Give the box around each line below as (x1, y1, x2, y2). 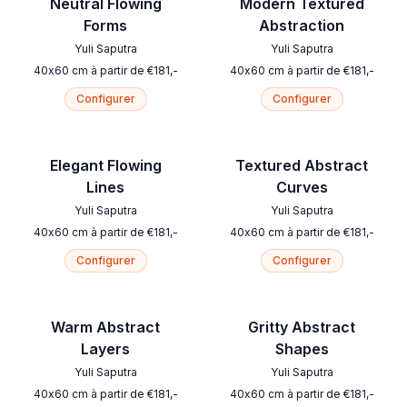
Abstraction (259, 16, 344, 35)
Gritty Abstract (248, 318, 355, 337)
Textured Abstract (235, 156, 368, 175)
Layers (81, 340, 130, 359)
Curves (275, 178, 328, 197)
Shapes (274, 340, 329, 359)
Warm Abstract (51, 318, 160, 337)
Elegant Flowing (49, 156, 162, 175)
